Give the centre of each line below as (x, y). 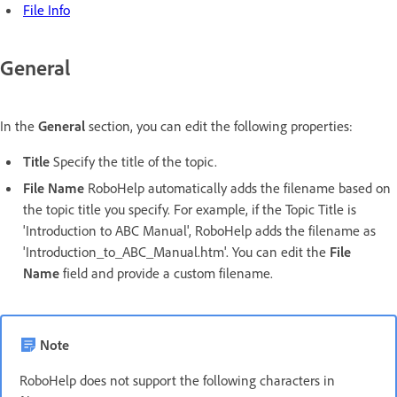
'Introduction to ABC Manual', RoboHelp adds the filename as (199, 230)
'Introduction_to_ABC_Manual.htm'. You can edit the (176, 251)
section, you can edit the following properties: (219, 125)
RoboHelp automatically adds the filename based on (237, 187)
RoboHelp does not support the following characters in (177, 380)
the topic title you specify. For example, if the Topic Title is (190, 209)
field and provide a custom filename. (166, 272)
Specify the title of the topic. (133, 161)
